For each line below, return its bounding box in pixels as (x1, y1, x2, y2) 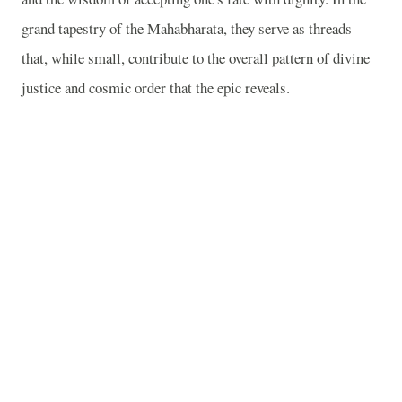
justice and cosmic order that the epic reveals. (22, 76, 290, 98)
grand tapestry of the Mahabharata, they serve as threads (22, 17, 352, 39)
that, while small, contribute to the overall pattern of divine (22, 47, 370, 68)
